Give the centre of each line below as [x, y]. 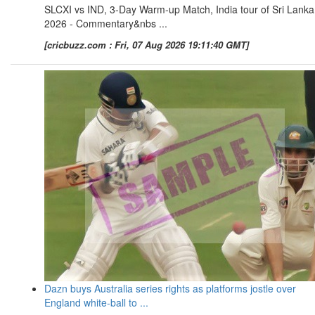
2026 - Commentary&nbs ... [106, 24]
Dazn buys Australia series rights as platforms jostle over [170, 289]
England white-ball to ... [96, 303]
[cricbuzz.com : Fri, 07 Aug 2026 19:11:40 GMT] [147, 45]
